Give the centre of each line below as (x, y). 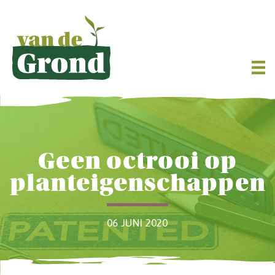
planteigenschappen (137, 184)
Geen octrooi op (137, 162)
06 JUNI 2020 (137, 223)
